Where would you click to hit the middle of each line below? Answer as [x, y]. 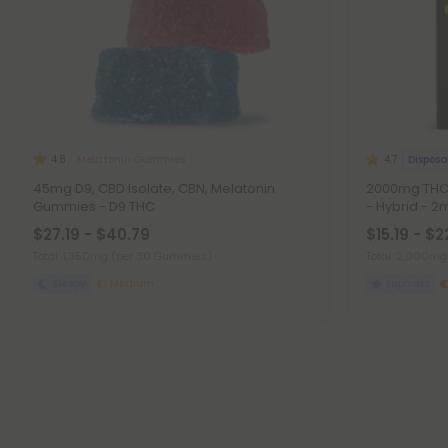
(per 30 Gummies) [161, 256]
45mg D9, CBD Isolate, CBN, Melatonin [154, 188]
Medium [132, 283]
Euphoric [407, 283]
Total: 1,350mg [72, 256]
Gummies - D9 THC [94, 206]
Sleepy [69, 283]
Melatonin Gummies [131, 159]
